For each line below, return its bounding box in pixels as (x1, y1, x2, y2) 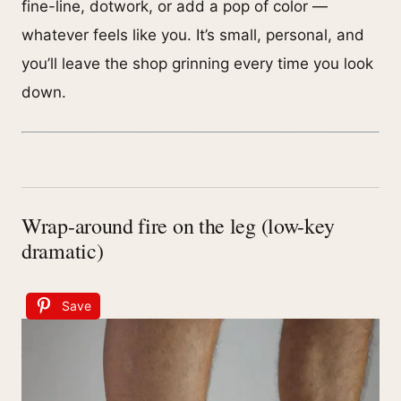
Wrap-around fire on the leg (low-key (21, 211, 335, 241)
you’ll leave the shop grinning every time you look (21, 54, 373, 73)
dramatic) (21, 236, 104, 266)
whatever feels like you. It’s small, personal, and (21, 25, 364, 44)
